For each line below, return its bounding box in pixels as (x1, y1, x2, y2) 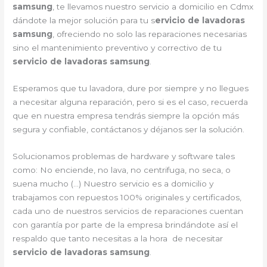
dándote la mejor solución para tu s (13, 15, 156, 25)
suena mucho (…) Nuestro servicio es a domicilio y (13, 178, 214, 188)
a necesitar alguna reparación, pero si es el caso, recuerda (13, 97, 249, 107)
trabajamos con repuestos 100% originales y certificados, (13, 192, 242, 202)
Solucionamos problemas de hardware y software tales (13, 151, 235, 161)
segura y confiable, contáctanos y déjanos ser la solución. (13, 124, 245, 134)
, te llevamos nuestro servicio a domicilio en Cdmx (52, 1, 254, 11)
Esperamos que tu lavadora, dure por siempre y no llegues (13, 83, 249, 93)
